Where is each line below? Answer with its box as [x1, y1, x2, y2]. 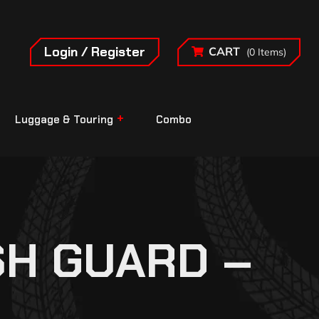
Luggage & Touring [15, 113, 113, 127]
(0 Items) [246, 46, 287, 59]
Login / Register [43, 43, 145, 61]
